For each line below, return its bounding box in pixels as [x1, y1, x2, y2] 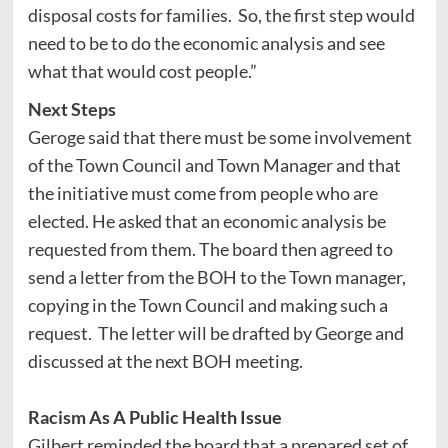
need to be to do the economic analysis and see [27, 31, 385, 54]
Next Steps [27, 97, 116, 120]
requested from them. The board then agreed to [27, 237, 393, 260]
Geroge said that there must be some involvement [27, 125, 412, 148]
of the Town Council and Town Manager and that [27, 153, 401, 176]
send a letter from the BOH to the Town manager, [27, 265, 406, 288]
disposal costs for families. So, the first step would [27, 3, 415, 26]
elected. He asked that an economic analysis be [27, 209, 386, 232]
